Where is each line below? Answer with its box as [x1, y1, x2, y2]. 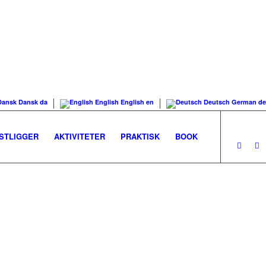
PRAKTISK [121, 131, 160, 142]
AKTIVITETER [54, 131, 105, 142]
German [232, 97, 256, 106]
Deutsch [204, 97, 230, 106]
